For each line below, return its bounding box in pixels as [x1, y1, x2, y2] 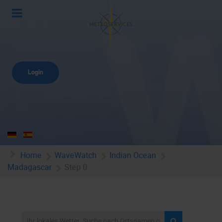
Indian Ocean [110, 149, 156, 161]
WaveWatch [55, 149, 97, 161]
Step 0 [64, 162, 87, 173]
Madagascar [7, 162, 52, 173]
